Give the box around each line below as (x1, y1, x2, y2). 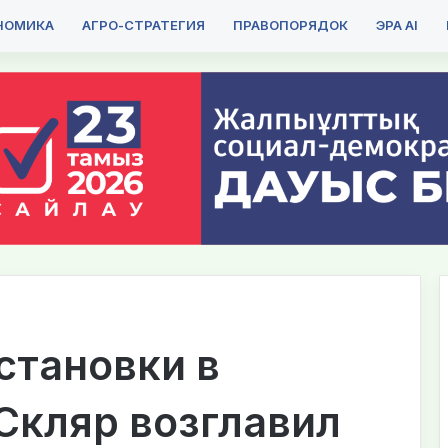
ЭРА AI (376, 17, 418, 33)
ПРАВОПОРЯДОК (233, 17, 348, 33)
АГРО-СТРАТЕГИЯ (82, 17, 205, 33)
